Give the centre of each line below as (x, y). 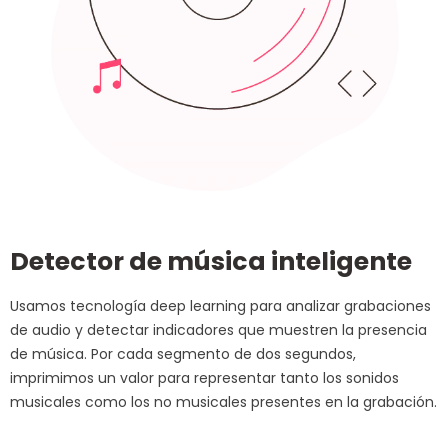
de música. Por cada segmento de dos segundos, (183, 353)
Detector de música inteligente (211, 261)
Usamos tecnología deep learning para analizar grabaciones (220, 305)
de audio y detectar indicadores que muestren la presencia (218, 329)
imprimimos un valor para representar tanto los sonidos (204, 377)
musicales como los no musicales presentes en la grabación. (223, 401)
